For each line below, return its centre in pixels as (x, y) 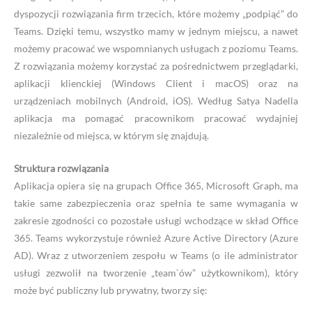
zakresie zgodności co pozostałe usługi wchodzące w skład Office (156, 220)
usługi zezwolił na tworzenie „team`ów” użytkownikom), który (156, 272)
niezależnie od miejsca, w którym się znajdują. (111, 135)
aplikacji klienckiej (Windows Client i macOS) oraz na (156, 83)
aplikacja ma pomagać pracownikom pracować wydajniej (156, 118)
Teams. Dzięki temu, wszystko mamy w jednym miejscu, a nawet (156, 31)
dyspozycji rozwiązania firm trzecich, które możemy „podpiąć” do (156, 13)
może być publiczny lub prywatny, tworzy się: (111, 290)
